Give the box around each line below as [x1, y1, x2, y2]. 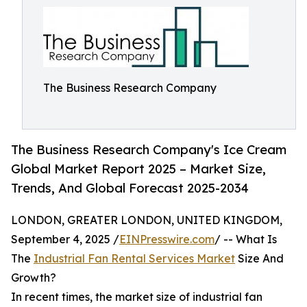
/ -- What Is [214, 232, 277, 247]
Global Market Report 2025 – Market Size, [11, 161, 266, 177]
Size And [235, 251, 284, 266]
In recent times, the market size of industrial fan [11, 290, 262, 304]
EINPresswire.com [119, 232, 214, 247]
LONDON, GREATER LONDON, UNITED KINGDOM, [11, 213, 282, 228]
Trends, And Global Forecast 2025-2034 [11, 180, 249, 196]
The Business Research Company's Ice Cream [11, 142, 286, 158]
